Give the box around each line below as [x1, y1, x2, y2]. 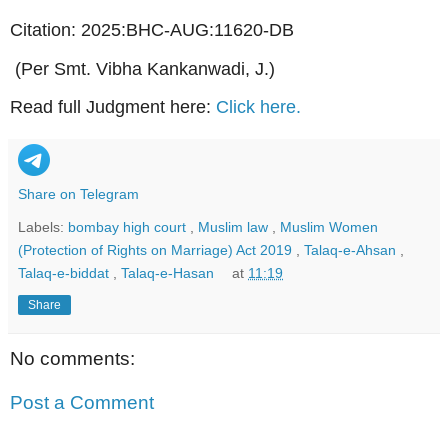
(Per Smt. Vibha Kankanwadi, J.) [10, 58, 280, 79]
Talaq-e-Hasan [121, 265, 218, 282]
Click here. [216, 97, 301, 118]
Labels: [18, 219, 68, 236]
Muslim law [198, 219, 272, 236]
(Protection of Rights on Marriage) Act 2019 [18, 242, 296, 259]
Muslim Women [280, 219, 378, 236]
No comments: [10, 348, 135, 370]
